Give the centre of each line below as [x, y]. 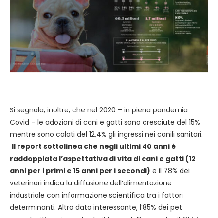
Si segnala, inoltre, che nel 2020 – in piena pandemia [99, 110]
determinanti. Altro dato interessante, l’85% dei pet [96, 207]
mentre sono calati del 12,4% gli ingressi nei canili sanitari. [106, 134]
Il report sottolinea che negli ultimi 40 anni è [94, 146]
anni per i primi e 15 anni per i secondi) [80, 171]
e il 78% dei [170, 171]
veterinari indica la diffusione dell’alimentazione [91, 183]
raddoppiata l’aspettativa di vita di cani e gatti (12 [103, 158]
